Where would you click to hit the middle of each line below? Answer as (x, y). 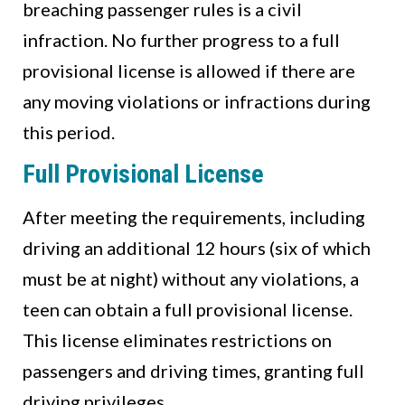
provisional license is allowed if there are (189, 71)
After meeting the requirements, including (194, 217)
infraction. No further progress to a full (181, 40)
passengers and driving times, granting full (193, 371)
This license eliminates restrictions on (177, 340)
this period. (69, 132)
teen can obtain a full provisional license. (188, 310)
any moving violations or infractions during (197, 102)
